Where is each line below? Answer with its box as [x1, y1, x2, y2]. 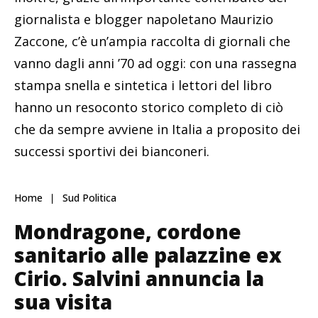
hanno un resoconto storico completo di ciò [14, 98, 283, 116]
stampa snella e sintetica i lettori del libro [14, 76, 272, 94]
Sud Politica [62, 190, 116, 204]
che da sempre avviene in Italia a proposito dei [14, 120, 300, 138]
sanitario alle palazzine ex [14, 241, 282, 268]
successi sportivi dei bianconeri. [14, 142, 209, 160]
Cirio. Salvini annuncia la [14, 264, 264, 292]
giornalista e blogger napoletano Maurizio [14, 10, 273, 28]
